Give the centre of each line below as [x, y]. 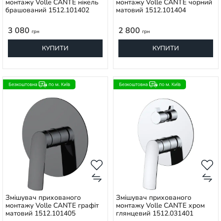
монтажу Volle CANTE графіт [52, 205]
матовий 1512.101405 [40, 213]
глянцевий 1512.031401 [155, 213]
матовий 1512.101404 [151, 10]
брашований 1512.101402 [47, 10]
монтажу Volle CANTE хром [160, 205]
